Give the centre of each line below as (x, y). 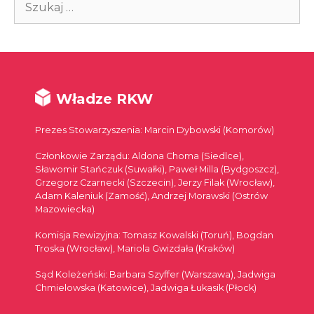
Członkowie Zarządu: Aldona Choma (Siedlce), (139, 156)
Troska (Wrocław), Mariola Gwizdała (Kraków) (135, 248)
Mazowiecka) (65, 209)
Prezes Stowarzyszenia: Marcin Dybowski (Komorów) (155, 130)
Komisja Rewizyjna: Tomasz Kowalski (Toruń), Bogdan (154, 235)
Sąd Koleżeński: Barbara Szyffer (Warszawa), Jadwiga (155, 274)
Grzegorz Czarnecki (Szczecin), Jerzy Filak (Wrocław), (155, 182)
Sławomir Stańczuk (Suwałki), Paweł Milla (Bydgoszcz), (157, 169)
